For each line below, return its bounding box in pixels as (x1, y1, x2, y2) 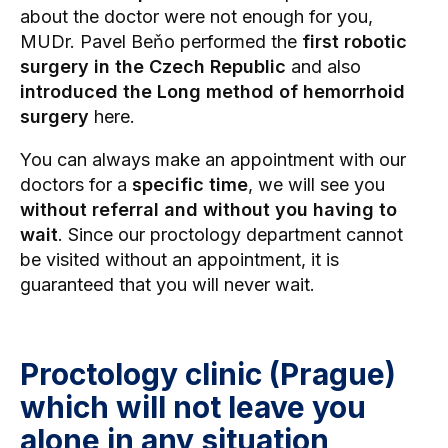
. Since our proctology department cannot (58, 224, 403, 246)
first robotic (302, 31, 407, 53)
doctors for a (20, 174, 132, 196)
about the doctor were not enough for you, (20, 6, 373, 28)
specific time (132, 174, 248, 196)
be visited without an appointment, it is (20, 249, 339, 271)
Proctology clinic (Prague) (20, 356, 396, 393)
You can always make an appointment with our (20, 149, 406, 171)
